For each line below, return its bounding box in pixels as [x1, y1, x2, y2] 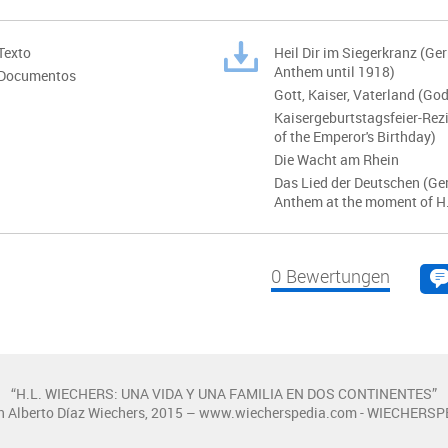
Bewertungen [282, 263, 390, 288]
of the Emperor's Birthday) [274, 126, 436, 146]
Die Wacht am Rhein [274, 149, 399, 169]
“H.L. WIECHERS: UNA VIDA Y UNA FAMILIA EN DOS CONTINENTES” [11, 383, 437, 403]
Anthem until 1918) [274, 61, 395, 81]
